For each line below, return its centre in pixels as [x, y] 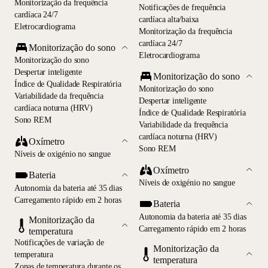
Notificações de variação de [59, 242]
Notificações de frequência [182, 7]
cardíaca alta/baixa [169, 19]
